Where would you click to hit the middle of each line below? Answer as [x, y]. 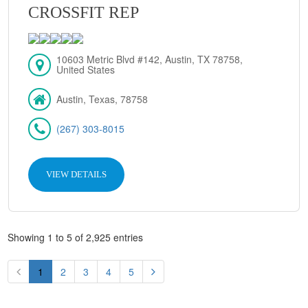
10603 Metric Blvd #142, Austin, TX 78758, [150, 59]
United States [86, 70]
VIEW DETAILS [77, 175]
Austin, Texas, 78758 [102, 99]
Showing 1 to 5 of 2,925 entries [76, 238]
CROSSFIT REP [84, 13]
